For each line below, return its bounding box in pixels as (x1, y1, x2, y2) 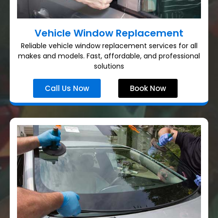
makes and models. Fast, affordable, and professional (18, 51, 200, 61)
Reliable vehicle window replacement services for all (20, 41, 198, 51)
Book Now (129, 83, 166, 93)
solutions (94, 61, 124, 72)
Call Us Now (44, 83, 89, 93)
